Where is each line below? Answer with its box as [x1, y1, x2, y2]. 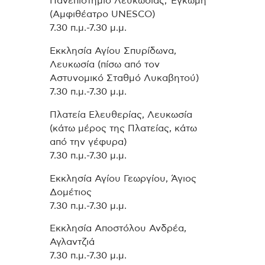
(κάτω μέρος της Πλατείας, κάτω [50, 123, 197, 133]
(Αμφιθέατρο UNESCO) [50, 9, 155, 20]
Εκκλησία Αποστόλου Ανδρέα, [50, 224, 186, 234]
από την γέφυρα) [50, 137, 127, 147]
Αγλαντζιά [50, 237, 95, 247]
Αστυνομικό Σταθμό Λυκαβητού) [50, 73, 199, 83]
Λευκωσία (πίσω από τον [50, 60, 160, 70]
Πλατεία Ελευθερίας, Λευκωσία [50, 109, 192, 119]
